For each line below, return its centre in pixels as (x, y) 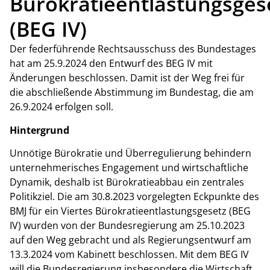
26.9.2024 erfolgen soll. (61, 107)
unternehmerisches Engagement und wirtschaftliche (129, 167)
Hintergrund (39, 130)
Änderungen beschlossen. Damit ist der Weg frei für (127, 78)
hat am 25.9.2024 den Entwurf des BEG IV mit (111, 64)
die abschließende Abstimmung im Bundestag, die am (132, 93)
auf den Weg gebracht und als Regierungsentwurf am (130, 240)
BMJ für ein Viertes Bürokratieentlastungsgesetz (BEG (130, 211)
